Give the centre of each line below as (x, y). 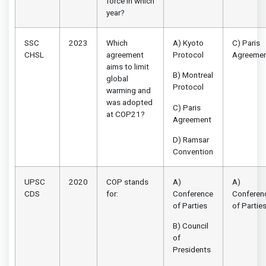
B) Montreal (193, 75)
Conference (193, 193)
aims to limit (128, 66)
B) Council (191, 226)
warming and (129, 90)
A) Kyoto (188, 42)
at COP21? (126, 114)
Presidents (192, 250)
